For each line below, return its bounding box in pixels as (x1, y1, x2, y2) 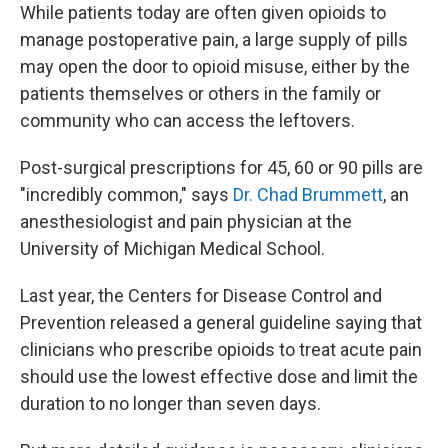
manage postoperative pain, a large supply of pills (20, 29, 408, 50)
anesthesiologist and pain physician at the (20, 211, 352, 232)
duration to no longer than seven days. (20, 393, 321, 414)
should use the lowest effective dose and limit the (20, 366, 418, 387)
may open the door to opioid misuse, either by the (20, 56, 410, 77)
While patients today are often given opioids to (20, 2, 386, 23)
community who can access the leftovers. (20, 110, 355, 131)
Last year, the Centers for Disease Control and (20, 285, 382, 306)
